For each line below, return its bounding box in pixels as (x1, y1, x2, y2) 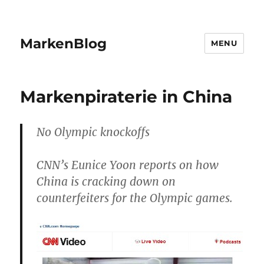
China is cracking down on (37, 174, 176, 189)
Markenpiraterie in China (20, 87, 233, 107)
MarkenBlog (20, 35, 107, 52)
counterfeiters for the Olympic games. (37, 191, 233, 205)
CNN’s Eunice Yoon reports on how (37, 158, 219, 172)
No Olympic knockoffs (37, 125, 150, 139)
